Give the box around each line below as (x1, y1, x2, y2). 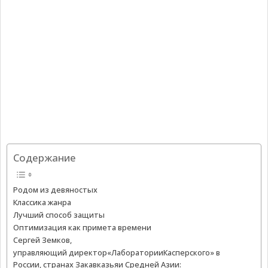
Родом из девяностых (13, 184, 98, 195)
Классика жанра (13, 197, 71, 208)
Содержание (13, 151, 76, 165)
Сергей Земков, (13, 234, 72, 245)
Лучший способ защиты (13, 209, 105, 220)
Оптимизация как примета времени (13, 222, 151, 233)
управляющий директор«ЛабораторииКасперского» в (13, 247, 220, 258)
